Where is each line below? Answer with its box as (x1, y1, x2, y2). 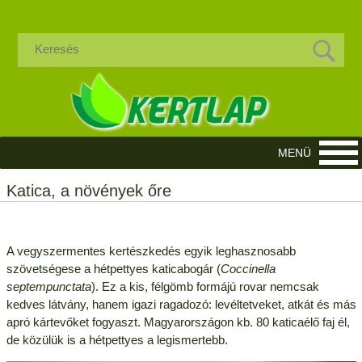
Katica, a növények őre (6, 181, 171, 200)
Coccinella (220, 261, 276, 276)
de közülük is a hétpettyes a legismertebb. (6, 332, 228, 347)
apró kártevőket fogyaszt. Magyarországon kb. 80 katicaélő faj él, (6, 314, 350, 329)
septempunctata (6, 279, 91, 293)
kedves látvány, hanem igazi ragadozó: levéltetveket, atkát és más (6, 297, 356, 311)
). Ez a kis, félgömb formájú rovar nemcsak (90, 279, 319, 293)
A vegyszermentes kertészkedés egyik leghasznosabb (6, 243, 296, 258)
